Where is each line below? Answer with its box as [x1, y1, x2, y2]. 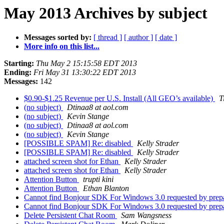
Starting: [4, 59, 34, 68]
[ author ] [124, 33, 153, 42]
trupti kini [83, 175, 113, 184]
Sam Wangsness [121, 211, 171, 220]
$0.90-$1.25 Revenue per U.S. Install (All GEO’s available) [24, 94, 215, 103]
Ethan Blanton [83, 184, 129, 193]
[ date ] [155, 33, 177, 42]
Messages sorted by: [24, 33, 91, 42]
